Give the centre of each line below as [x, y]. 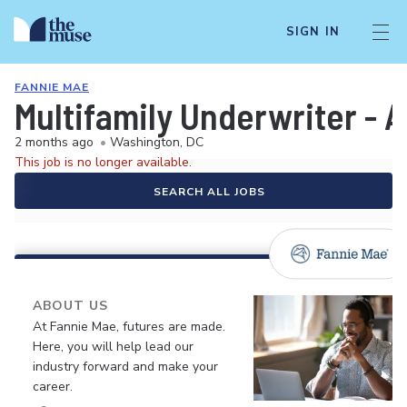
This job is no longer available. [103, 162]
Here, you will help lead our [113, 347]
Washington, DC [157, 142]
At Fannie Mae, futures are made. [129, 327]
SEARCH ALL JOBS [209, 192]
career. [53, 387]
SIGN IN [313, 32]
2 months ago [54, 142]
